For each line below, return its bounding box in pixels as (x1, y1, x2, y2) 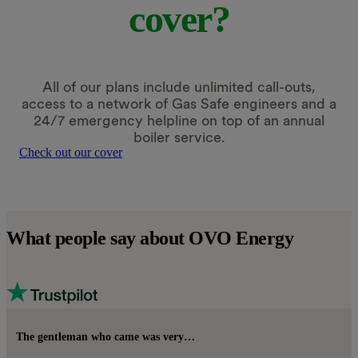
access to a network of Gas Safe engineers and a (22, 94, 336, 112)
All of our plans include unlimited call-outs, (42, 78, 316, 95)
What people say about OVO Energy (6, 227, 293, 249)
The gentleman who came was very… (16, 330, 195, 343)
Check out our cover (19, 145, 122, 159)
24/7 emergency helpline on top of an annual (34, 111, 324, 129)
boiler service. (133, 128, 225, 145)
